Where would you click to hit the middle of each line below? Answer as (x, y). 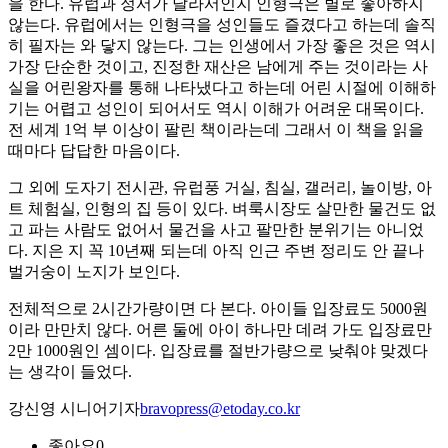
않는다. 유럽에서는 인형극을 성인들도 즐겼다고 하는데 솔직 (222, 25)
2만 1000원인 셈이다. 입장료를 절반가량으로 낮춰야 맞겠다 (218, 351)
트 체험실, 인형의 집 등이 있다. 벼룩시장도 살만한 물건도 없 (222, 209)
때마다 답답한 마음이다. (94, 151)
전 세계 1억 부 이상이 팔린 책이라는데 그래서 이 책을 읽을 (216, 130)
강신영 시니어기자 (74, 409)
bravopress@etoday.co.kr (220, 409)
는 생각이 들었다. (70, 372)
